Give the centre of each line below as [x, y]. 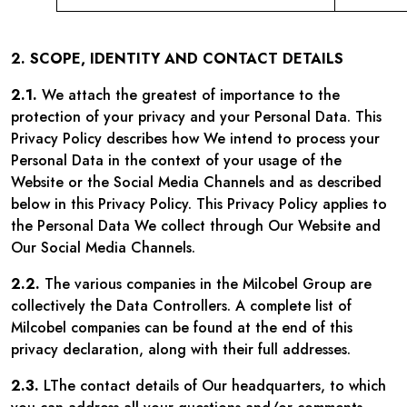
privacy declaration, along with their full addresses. [181, 349]
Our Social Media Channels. [103, 248]
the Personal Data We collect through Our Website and [196, 226]
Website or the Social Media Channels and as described [196, 182]
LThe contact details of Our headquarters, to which [213, 386]
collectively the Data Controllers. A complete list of [181, 306]
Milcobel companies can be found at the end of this [182, 328]
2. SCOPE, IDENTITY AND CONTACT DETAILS [177, 59]
